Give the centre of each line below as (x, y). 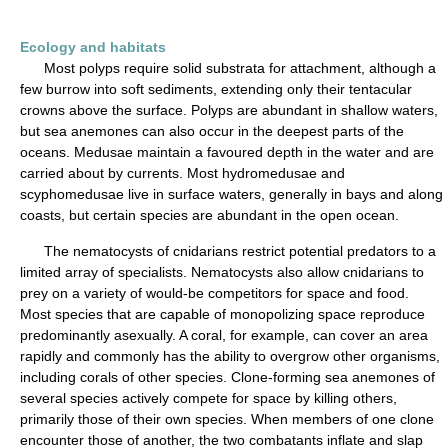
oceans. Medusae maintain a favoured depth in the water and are (227, 152)
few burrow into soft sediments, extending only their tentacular (216, 89)
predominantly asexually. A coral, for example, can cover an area (224, 335)
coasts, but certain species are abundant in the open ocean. (209, 215)
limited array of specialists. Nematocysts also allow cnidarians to (222, 272)
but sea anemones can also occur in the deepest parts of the (212, 131)
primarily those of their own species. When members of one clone (227, 419)
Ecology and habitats (93, 47)
